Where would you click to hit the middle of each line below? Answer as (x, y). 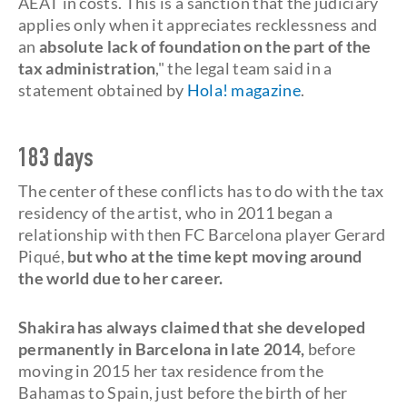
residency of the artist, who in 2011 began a (176, 213)
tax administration (87, 68)
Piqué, (43, 256)
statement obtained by (103, 90)
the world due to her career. (121, 278)
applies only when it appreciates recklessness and (198, 25)
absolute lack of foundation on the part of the (205, 46)
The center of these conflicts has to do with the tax (201, 191)
